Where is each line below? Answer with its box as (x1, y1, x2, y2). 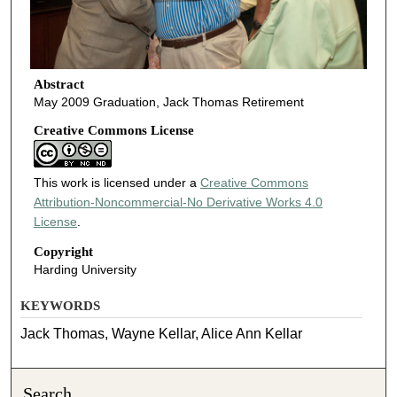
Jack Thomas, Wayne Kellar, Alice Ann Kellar (20, 326, 303, 342)
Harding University (33, 261, 136, 276)
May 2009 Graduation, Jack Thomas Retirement (33, 95, 304, 110)
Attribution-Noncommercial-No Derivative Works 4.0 (33, 194, 323, 209)
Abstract (33, 77, 84, 92)
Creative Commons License (33, 122, 194, 137)
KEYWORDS (20, 299, 101, 314)
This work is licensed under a (33, 175, 200, 190)
